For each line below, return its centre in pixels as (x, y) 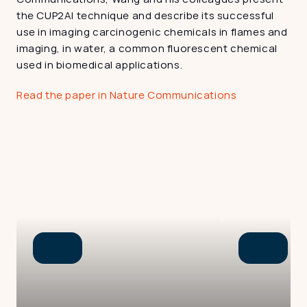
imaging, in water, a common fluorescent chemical (147, 48)
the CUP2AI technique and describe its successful (145, 15)
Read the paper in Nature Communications (127, 95)
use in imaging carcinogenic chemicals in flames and (152, 32)
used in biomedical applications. (100, 65)
